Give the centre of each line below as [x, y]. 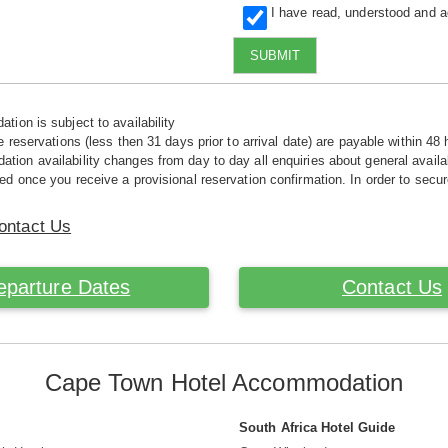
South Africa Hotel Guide [317, 428]
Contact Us [392, 287]
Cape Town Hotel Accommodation [224, 383]
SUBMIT [274, 55]
